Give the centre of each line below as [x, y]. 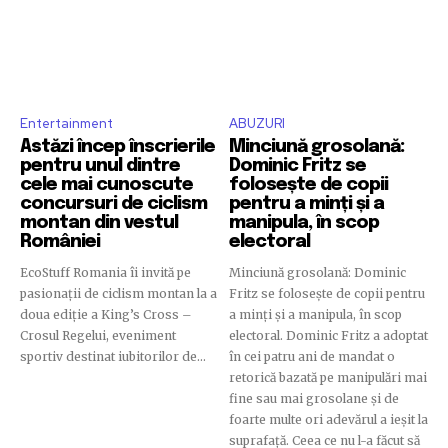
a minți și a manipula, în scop [315, 315]
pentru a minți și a [306, 204]
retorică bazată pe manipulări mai [328, 378]
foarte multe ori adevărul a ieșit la [328, 420]
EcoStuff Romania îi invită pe [105, 273]
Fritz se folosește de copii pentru [327, 294]
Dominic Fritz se [297, 166]
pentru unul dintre [100, 166]
